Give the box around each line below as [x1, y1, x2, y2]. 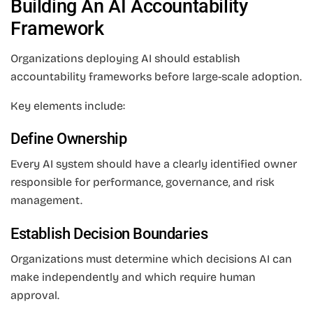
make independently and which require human [10, 270, 256, 284]
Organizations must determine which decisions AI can [10, 252, 292, 265]
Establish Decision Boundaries [10, 224, 208, 242]
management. [10, 194, 82, 208]
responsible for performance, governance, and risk [10, 175, 275, 189]
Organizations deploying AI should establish [10, 51, 240, 65]
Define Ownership [10, 130, 127, 148]
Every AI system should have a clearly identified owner [10, 157, 297, 171]
